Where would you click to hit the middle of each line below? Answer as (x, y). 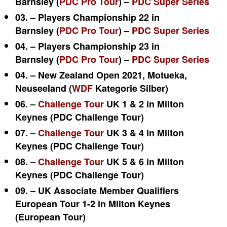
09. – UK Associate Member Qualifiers (97, 191)
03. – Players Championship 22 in (87, 17)
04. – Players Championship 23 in (87, 46)
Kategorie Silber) (130, 88)
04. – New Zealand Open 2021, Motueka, (101, 75)
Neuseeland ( (44, 88)
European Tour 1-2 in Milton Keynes (93, 204)
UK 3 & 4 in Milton (144, 133)
